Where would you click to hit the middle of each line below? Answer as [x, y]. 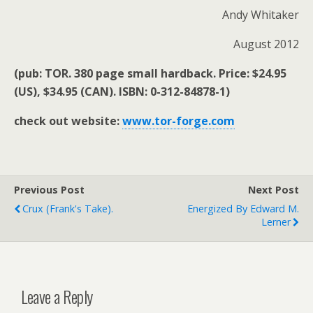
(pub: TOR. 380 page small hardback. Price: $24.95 [150, 73]
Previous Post [49, 190]
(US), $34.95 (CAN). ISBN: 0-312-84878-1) [122, 92]
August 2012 [266, 44]
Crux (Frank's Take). [68, 209]
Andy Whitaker [261, 15]
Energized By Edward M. [243, 209]
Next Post [274, 190]
